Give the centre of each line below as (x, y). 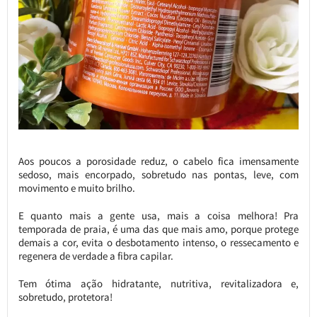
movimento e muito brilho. (76, 188)
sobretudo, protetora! (65, 296)
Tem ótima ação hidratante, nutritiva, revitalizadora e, (158, 283)
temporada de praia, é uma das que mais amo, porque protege (158, 229)
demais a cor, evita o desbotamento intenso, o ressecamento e (158, 242)
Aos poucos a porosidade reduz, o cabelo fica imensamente (158, 161)
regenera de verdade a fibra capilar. (96, 255)
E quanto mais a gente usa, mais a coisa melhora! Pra (158, 215)
